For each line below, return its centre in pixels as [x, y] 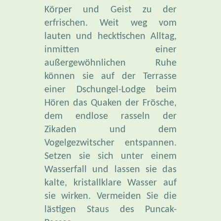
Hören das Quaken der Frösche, [110, 103]
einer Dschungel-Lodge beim [110, 90]
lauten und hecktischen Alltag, [110, 36]
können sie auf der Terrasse [110, 76]
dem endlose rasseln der [110, 116]
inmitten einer [110, 50]
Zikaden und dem [110, 129]
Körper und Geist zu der [110, 10]
